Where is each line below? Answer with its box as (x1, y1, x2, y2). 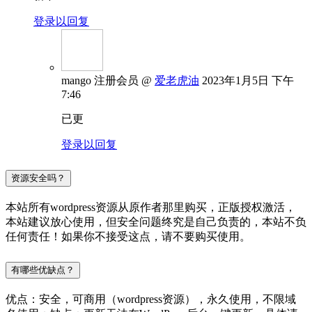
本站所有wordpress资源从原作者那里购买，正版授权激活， (6, 201, 296, 213)
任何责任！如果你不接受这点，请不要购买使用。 (6, 230, 251, 242)
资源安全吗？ (11, 172, 65, 183)
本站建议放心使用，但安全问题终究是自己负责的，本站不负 (6, 215, 306, 228)
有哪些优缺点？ (11, 264, 75, 275)
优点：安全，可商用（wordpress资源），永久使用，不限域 (6, 292, 296, 305)
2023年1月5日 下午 (202, 74, 294, 86)
